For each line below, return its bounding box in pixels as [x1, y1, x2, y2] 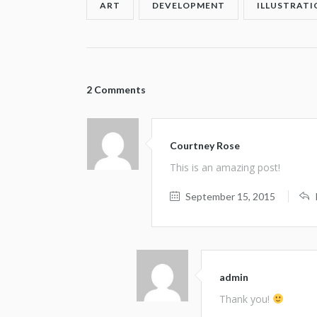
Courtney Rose [170, 139, 240, 152]
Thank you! [219, 292, 272, 306]
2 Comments [86, 83, 146, 96]
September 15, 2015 [183, 190, 277, 202]
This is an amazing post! [170, 161, 280, 174]
